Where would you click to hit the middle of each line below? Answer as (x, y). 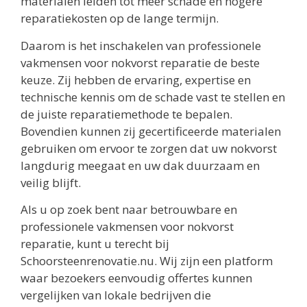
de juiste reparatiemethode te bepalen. (126, 114)
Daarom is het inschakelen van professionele (141, 45)
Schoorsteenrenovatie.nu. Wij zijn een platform (147, 261)
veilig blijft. (51, 182)
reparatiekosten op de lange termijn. (120, 19)
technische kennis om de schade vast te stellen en (153, 97)
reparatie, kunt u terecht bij (95, 244)
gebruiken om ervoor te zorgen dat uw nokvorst (149, 148)
